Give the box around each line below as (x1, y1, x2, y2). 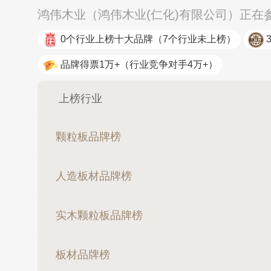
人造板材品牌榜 (56, 170, 132, 182)
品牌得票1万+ (60, 59, 120, 70)
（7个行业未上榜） (153, 34, 236, 44)
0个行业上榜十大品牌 (60, 34, 153, 44)
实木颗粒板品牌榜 (56, 209, 143, 221)
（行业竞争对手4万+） (120, 59, 218, 70)
